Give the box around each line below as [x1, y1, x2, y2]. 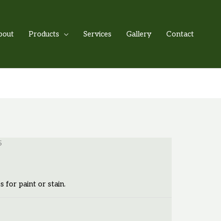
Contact [166, 30, 194, 38]
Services [83, 30, 111, 38]
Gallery [126, 30, 151, 38]
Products [29, 30, 59, 38]
